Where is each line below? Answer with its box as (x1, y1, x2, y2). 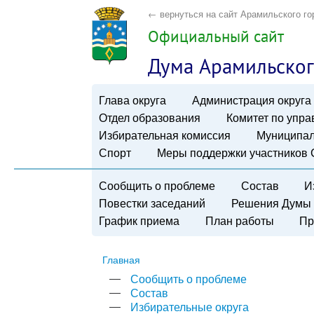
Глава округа (99, 91, 167, 108)
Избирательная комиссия (99, 126, 231, 143)
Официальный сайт (148, 26, 285, 46)
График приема (99, 212, 180, 228)
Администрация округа (191, 91, 311, 108)
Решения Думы (231, 194, 311, 211)
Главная (102, 252, 141, 266)
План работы (205, 212, 274, 228)
